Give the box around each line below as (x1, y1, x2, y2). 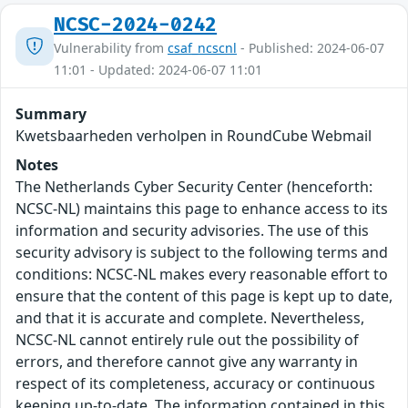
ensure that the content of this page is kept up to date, (15, 286, 393, 307)
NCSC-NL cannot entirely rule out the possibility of (15, 330, 359, 351)
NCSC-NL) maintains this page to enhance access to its (15, 199, 388, 219)
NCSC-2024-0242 (54, 14, 218, 37)
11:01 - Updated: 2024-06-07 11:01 (54, 61, 262, 79)
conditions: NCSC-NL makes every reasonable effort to (15, 264, 388, 285)
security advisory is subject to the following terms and (15, 242, 388, 263)
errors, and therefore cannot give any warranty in (15, 352, 358, 372)
